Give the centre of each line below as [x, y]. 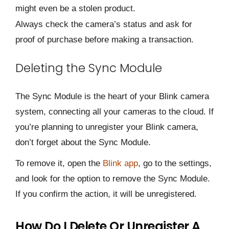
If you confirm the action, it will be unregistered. [106, 194]
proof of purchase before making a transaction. [105, 40]
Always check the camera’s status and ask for [104, 25]
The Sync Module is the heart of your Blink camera [112, 97]
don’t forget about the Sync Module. [84, 143]
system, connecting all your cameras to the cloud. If [114, 112]
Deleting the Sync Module [89, 68]
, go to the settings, [175, 164]
